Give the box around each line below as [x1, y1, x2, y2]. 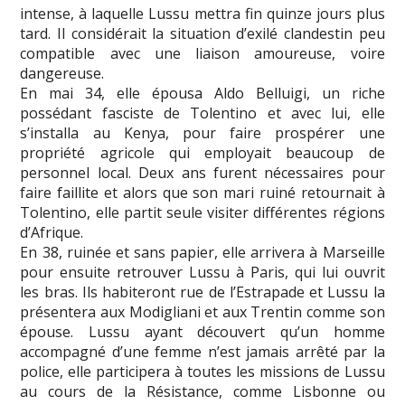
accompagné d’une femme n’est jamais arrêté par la [20, 341, 385, 362]
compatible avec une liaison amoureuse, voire [20, 42, 385, 63]
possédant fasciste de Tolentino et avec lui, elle [20, 102, 385, 123]
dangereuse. [20, 62, 105, 83]
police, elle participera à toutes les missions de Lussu [20, 361, 385, 381]
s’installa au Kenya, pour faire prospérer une [20, 122, 385, 143]
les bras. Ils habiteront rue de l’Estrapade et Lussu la [20, 281, 385, 302]
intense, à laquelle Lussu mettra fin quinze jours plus [20, 3, 385, 24]
